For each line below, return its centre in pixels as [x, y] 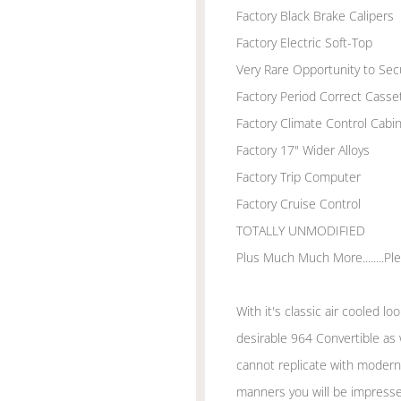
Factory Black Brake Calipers [315, 16]
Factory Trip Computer [299, 177]
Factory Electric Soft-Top [304, 43]
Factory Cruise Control [299, 204]
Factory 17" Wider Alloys [303, 150]
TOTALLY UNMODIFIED [301, 230]
